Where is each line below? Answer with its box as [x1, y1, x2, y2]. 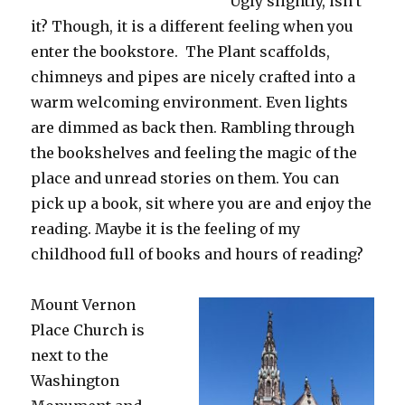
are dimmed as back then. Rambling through [31, 118, 355, 137]
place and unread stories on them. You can [31, 168, 340, 187]
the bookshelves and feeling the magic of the [31, 143, 358, 162]
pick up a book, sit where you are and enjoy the [31, 193, 372, 212]
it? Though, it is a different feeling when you [31, 16, 354, 35]
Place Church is [31, 320, 146, 339]
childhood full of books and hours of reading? [31, 244, 364, 263]
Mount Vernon [31, 295, 137, 314]
